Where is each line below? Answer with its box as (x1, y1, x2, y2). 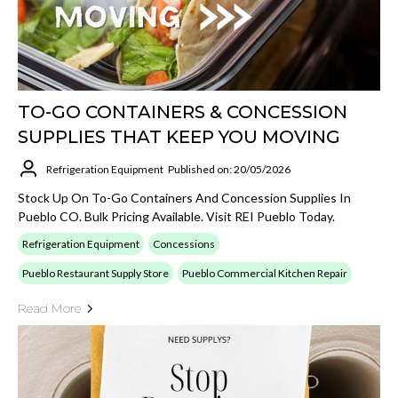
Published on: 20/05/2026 (168, 162, 291, 176)
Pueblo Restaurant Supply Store (22, 267, 169, 280)
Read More (18, 300, 81, 316)
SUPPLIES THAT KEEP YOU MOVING (18, 126, 340, 147)
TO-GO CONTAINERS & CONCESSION (18, 101, 347, 123)
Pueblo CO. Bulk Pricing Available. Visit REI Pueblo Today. (18, 209, 335, 224)
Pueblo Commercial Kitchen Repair (182, 267, 347, 280)
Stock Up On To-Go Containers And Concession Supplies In (18, 190, 351, 205)
